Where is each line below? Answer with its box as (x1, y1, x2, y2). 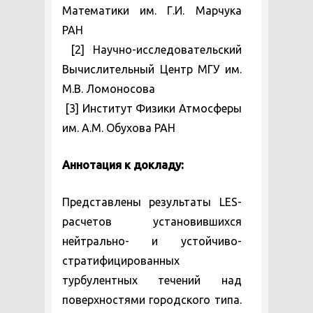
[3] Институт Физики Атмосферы (62, 102, 242, 115)
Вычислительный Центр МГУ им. (62, 63, 242, 75)
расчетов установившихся (62, 215, 242, 228)
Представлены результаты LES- (62, 196, 242, 208)
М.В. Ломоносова (62, 82, 155, 95)
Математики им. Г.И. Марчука (62, 4, 242, 17)
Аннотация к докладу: (62, 159, 184, 171)
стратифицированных (62, 254, 180, 267)
